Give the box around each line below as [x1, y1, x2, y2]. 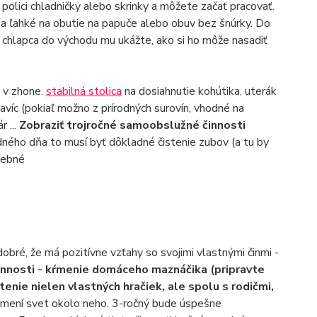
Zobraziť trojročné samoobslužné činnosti [18, 117, 246, 133]
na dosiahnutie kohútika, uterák [121, 83, 277, 99]
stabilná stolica [45, 83, 122, 99]
